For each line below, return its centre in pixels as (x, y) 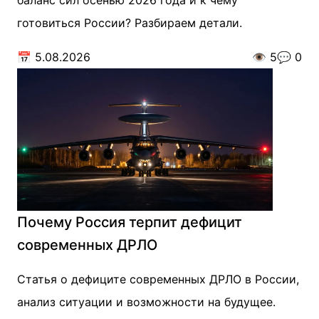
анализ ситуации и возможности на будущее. (146, 302)
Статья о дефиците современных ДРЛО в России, (158, 279)
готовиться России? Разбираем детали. (130, 23)
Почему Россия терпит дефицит (130, 222)
